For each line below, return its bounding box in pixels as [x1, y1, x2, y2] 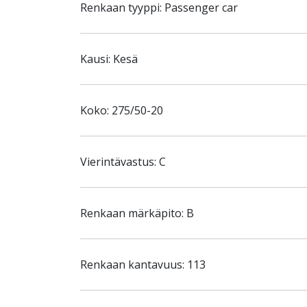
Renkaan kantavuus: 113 [80, 257, 206, 272]
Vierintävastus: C [80, 154, 166, 169]
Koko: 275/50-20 [80, 103, 163, 118]
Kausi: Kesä [80, 51, 138, 66]
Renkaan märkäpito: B [80, 206, 194, 221]
